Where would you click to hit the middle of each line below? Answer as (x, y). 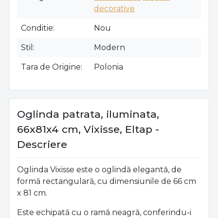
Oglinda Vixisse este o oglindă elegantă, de (99, 170)
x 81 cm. (32, 193)
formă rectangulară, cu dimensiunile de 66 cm (107, 182)
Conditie (37, 28)
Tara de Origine (51, 67)
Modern (109, 48)
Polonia (109, 67)
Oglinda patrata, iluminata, (88, 114)
